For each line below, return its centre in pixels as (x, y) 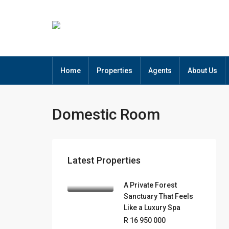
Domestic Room (106, 114)
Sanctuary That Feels (158, 196)
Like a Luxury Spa (152, 208)
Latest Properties (104, 160)
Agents (160, 71)
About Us (202, 71)
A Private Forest (150, 185)
